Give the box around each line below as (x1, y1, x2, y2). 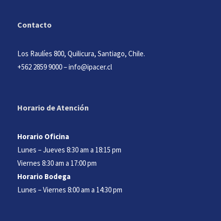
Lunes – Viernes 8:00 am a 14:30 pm (17, 184, 122, 194)
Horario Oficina (17, 131, 71, 141)
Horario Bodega (17, 171, 71, 181)
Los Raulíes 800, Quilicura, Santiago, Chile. (17, 48, 145, 58)
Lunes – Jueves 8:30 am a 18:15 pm (17, 145, 121, 154)
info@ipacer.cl (69, 62, 112, 72)
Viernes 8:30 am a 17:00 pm (17, 158, 97, 168)
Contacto (17, 19, 52, 30)
